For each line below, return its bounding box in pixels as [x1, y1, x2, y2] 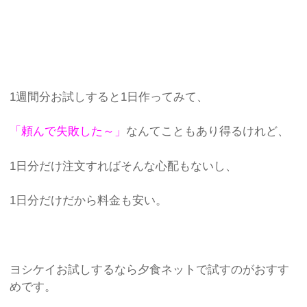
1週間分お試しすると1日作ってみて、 [10, 90, 209, 103]
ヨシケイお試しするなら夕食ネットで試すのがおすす [10, 263, 290, 277]
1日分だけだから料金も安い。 [10, 194, 168, 208]
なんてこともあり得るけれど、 [126, 125, 290, 138]
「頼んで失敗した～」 [10, 125, 127, 138]
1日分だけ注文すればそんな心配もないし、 [10, 159, 238, 173]
